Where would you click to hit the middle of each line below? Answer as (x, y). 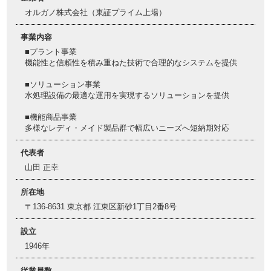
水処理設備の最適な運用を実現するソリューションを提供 (127, 95)
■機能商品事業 (51, 117)
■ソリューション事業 (63, 84)
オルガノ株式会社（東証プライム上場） (96, 12)
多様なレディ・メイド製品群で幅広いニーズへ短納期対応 (127, 128)
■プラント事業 (51, 52)
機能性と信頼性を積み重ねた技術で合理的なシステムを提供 (131, 63)
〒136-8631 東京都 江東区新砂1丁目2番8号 (101, 207)
